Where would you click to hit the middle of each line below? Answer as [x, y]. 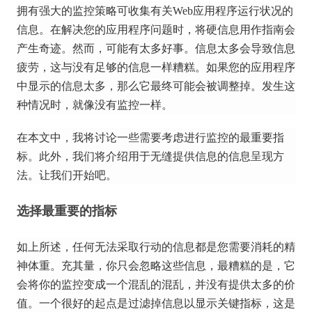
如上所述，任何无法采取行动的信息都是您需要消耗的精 [156, 247]
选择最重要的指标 [67, 211]
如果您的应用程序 [251, 67]
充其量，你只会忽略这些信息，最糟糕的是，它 [178, 266]
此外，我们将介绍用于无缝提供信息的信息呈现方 [162, 156]
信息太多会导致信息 [245, 48]
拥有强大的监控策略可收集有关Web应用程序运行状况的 [155, 11]
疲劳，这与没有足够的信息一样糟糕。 [111, 67]
